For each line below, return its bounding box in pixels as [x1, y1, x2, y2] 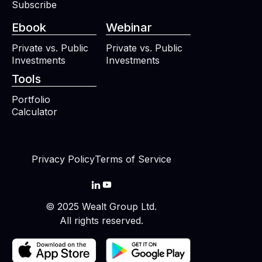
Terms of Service [94, 153, 171, 166]
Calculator [12, 106, 57, 118]
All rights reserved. [59, 215, 143, 227]
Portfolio [12, 94, 50, 106]
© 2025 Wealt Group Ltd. [46, 201, 157, 213]
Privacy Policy [31, 153, 95, 166]
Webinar [106, 20, 152, 35]
